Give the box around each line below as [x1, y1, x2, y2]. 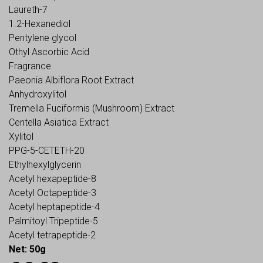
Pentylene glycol [9, 32, 76, 43]
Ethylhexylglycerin [9, 159, 81, 170]
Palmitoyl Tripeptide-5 [9, 215, 98, 227]
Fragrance [9, 60, 51, 72]
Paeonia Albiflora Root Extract [9, 75, 134, 86]
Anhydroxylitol [9, 89, 66, 100]
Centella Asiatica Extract [9, 117, 109, 128]
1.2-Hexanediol [9, 18, 70, 29]
